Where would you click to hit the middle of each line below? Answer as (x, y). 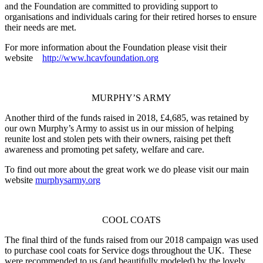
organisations (29, 16)
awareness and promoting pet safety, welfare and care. (104, 149)
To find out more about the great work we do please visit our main (127, 169)
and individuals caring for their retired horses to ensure (155, 16)
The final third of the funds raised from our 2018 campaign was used (131, 240)
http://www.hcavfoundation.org (100, 58)
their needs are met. (41, 27)
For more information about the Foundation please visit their (116, 47)
